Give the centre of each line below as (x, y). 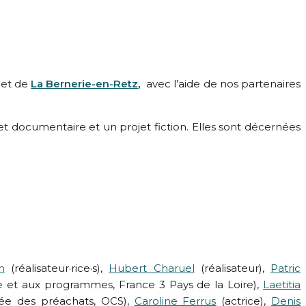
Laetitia (282, 285)
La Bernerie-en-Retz (85, 83)
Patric (286, 268)
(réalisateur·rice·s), (57, 268)
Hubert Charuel (152, 268)
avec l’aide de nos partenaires (224, 83)
